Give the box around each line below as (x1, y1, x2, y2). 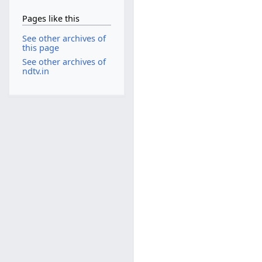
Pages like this (22, 12, 80, 24)
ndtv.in (22, 65, 49, 77)
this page (22, 42, 59, 54)
